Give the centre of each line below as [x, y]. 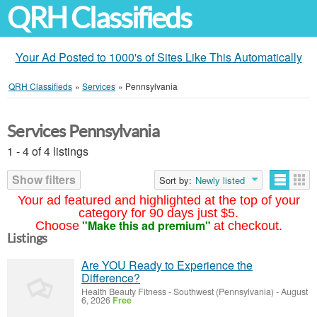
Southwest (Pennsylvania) [224, 292]
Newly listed [220, 180]
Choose [57, 226]
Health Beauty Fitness [124, 292]
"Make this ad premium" [146, 225]
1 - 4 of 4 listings [48, 151]
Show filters [44, 179]
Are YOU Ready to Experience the [167, 265]
